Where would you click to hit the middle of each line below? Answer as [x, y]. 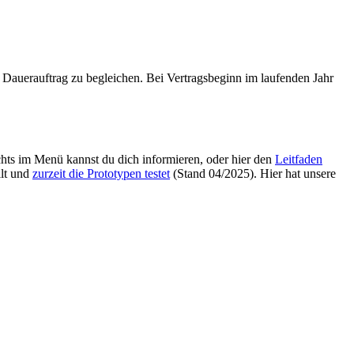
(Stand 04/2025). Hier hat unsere [253, 174]
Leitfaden [299, 160]
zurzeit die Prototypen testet [101, 174]
